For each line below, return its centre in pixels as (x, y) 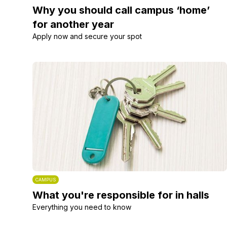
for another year (73, 24)
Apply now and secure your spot (87, 36)
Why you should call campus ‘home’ (121, 10)
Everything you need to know (82, 207)
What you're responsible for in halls (121, 195)
